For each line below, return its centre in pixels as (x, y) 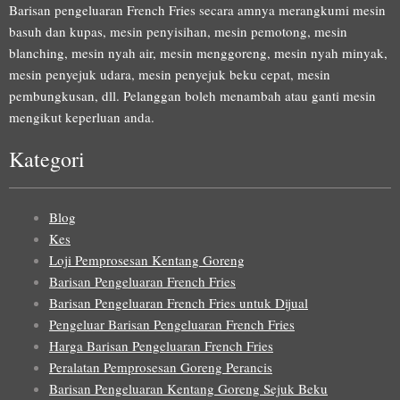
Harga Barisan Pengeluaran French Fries (161, 345)
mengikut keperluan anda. (82, 117)
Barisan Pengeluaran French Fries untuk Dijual (179, 302)
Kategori (47, 158)
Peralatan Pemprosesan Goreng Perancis (161, 367)
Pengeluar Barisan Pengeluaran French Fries (172, 324)
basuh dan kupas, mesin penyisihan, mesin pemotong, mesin (178, 32)
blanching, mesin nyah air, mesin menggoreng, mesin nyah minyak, (198, 53)
